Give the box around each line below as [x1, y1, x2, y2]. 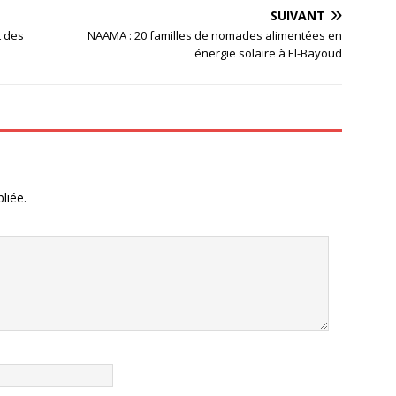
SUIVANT [270, 7, 326, 24]
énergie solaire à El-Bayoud [194, 45, 343, 61]
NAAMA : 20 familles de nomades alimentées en [88, 27, 343, 43]
